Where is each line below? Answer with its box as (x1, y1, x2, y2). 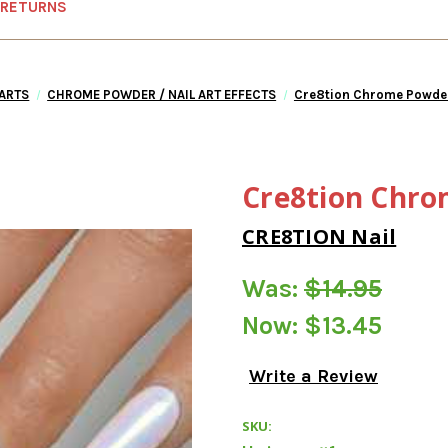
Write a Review (249, 365, 378, 388)
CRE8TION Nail (242, 223, 397, 250)
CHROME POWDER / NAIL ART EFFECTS (47, 87, 277, 102)
